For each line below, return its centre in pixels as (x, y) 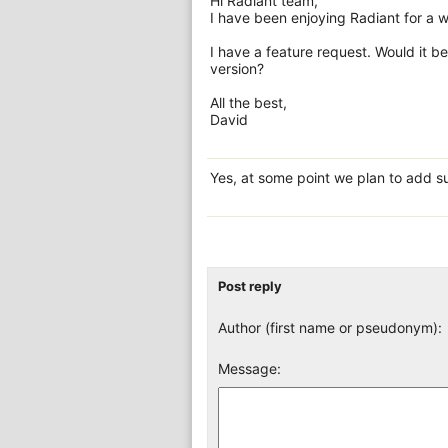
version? (237, 68)
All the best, (248, 102)
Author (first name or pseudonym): (330, 327)
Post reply (250, 286)
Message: (249, 368)
